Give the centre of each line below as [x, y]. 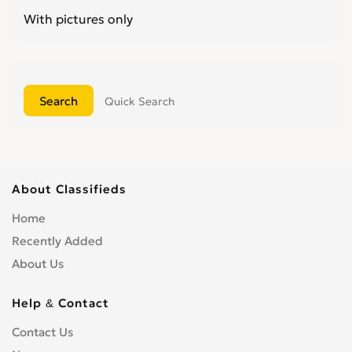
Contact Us [42, 332]
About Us [38, 264]
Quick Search [139, 101]
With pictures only [78, 19]
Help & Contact [60, 303]
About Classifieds [69, 189]
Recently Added [57, 241]
